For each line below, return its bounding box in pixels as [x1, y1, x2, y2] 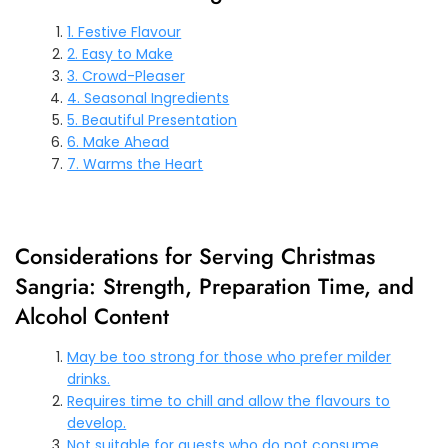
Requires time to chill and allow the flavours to [67, 391, 391, 412]
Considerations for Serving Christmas [15, 240, 375, 273]
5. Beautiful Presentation [67, 110, 238, 131]
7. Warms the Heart [67, 154, 204, 175]
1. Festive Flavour [67, 22, 182, 43]
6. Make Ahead [67, 132, 170, 153]
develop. [67, 413, 127, 434]
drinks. [67, 369, 111, 390]
